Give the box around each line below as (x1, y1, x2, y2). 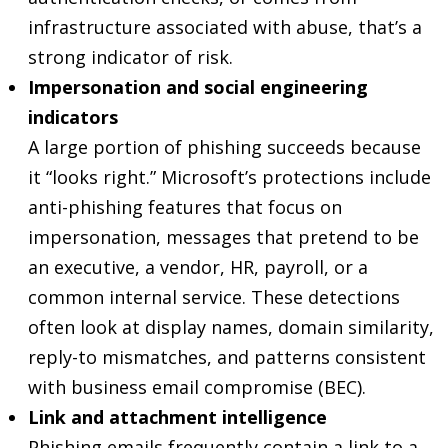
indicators (28, 105, 118, 129)
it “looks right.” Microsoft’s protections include (28, 165, 431, 189)
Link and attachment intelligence (28, 405, 327, 429)
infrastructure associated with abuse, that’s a (28, 15, 422, 39)
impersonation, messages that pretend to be (28, 225, 419, 249)
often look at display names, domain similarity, (28, 315, 434, 339)
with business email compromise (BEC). (28, 375, 366, 399)
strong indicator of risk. (28, 45, 233, 69)
